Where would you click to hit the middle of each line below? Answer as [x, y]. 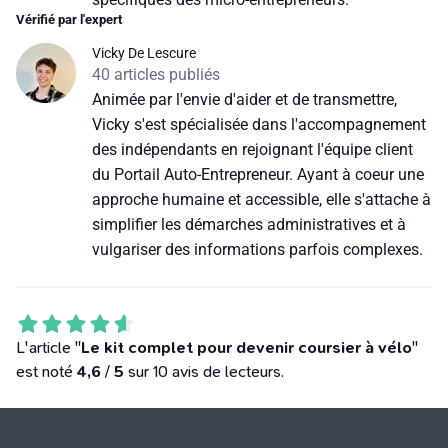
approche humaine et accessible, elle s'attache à [261, 199]
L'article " [48, 347]
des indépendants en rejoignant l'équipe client [252, 149]
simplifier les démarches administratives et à [249, 224]
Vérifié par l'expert [69, 19]
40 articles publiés [156, 74]
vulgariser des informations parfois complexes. [257, 249]
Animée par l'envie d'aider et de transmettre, [244, 99]
